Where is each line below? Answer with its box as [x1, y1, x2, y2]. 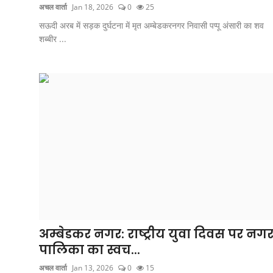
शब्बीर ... [39, 32, 66, 44]
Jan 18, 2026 [72, 1, 113, 12]
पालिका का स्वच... [39, 241, 140, 258]
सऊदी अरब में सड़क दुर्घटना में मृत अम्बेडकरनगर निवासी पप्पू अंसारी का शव [39, 19, 264, 31]
